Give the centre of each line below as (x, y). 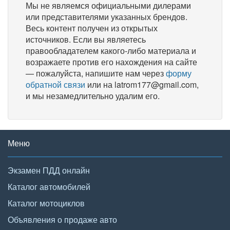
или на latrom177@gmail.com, (142, 84)
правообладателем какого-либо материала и (111, 50)
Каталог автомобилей (49, 186)
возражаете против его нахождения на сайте (111, 62)
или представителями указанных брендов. (107, 16)
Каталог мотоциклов (46, 203)
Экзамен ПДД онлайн (49, 170)
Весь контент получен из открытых (92, 28)
